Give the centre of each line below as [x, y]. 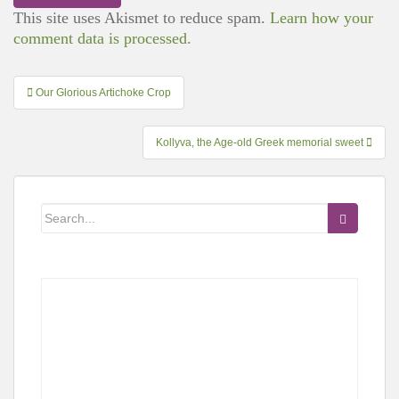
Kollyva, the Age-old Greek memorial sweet [261, 142]
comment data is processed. [102, 38]
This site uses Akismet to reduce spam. [142, 17]
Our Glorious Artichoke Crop [103, 92]
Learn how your [322, 17]
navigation [68, 118]
